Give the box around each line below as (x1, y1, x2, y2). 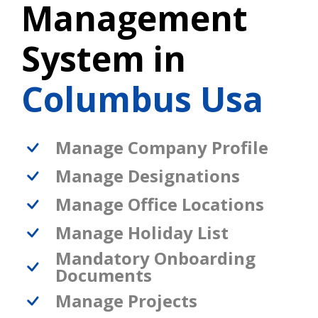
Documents (55, 263, 152, 287)
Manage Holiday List (55, 221, 229, 245)
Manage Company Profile (55, 136, 268, 160)
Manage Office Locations (55, 192, 264, 216)
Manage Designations (55, 164, 240, 188)
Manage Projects (55, 289, 197, 313)
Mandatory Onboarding (55, 246, 256, 270)
